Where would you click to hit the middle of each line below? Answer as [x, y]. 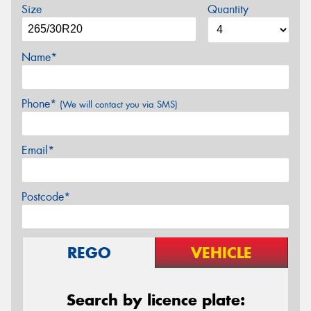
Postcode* [46, 197]
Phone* [41, 104]
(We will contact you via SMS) [119, 105]
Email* [38, 151]
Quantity [228, 10]
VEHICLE [221, 253]
